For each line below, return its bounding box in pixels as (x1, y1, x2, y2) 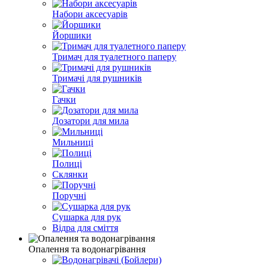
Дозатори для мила (52, 116, 129, 126)
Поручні (52, 191, 86, 201)
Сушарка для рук (52, 212, 121, 223)
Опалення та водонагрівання (28, 244, 145, 255)
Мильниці (52, 137, 93, 148)
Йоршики (52, 30, 91, 41)
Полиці (52, 159, 82, 169)
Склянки (52, 169, 88, 180)
